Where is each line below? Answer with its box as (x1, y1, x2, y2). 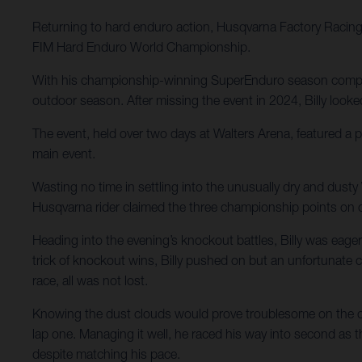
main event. (32, 146, 95, 162)
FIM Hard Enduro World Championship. (32, 40, 250, 55)
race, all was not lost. (32, 273, 148, 288)
